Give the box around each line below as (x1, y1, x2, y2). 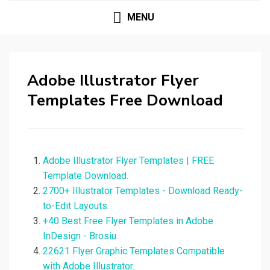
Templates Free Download (27, 90, 223, 111)
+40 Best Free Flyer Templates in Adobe (43, 215, 213, 227)
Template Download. (43, 170, 128, 182)
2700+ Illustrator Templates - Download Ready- (43, 185, 243, 197)
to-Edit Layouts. (43, 200, 109, 212)
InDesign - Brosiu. (43, 230, 118, 242)
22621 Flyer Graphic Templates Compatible (43, 245, 225, 257)
